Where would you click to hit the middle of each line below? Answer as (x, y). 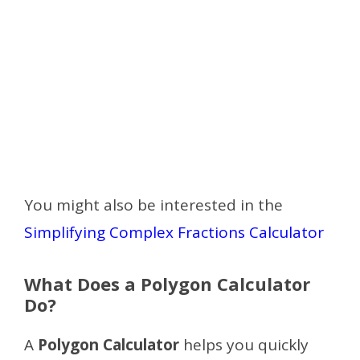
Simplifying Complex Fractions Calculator (174, 232)
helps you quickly (244, 344)
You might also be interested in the (153, 205)
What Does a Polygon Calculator (167, 283)
